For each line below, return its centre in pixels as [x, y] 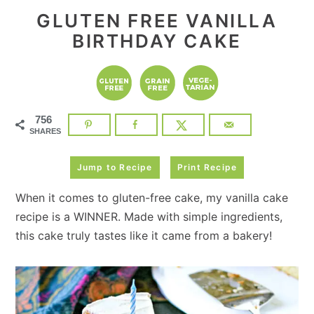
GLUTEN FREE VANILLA [157, 21]
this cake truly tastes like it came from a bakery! [144, 236]
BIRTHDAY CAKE [157, 41]
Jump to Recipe [115, 168]
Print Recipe [207, 168]
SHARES [46, 131]
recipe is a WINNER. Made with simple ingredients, [149, 217]
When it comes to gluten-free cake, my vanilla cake [152, 198]
